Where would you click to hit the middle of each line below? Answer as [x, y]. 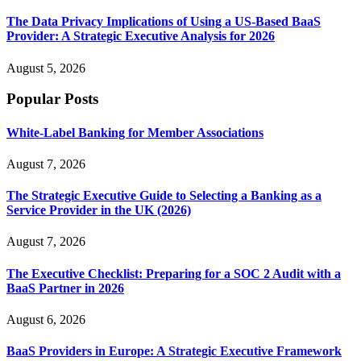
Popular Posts [52, 99]
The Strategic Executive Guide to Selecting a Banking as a [164, 196]
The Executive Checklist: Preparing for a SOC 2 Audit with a [174, 273]
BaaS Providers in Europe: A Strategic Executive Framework [174, 351]
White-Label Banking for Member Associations [135, 132]
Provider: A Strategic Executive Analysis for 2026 [141, 36]
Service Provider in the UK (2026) [99, 210]
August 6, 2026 [46, 320]
